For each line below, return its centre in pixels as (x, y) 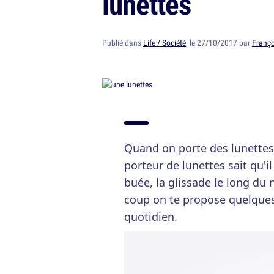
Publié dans (123, 43)
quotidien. (151, 217)
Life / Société (165, 43)
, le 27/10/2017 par (219, 43)
